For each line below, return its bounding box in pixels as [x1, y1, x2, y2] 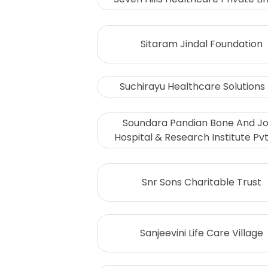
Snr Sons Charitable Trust [142, 175, 261, 189]
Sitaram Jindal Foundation [141, 37, 263, 51]
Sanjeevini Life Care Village [140, 226, 263, 240]
